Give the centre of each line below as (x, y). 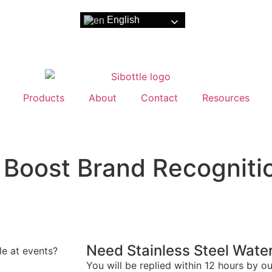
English (122, 20)
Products (43, 97)
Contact (159, 97)
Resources (226, 97)
